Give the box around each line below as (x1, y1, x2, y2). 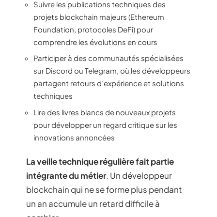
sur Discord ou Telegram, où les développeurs (33, 66, 190, 76)
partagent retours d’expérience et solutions (33, 78, 184, 88)
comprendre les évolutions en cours (33, 37, 157, 46)
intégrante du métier (26, 170, 106, 181)
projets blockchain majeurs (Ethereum (33, 12, 164, 21)
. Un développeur (106, 170, 172, 181)
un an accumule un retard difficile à (26, 198, 160, 209)
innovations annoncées (33, 132, 115, 142)
